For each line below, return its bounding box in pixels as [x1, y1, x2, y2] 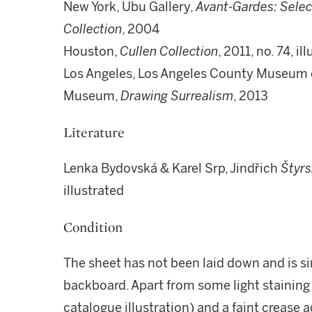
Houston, [63, 44, 120, 59]
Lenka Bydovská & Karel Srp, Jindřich [63, 161, 281, 176]
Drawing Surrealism [120, 88, 233, 104]
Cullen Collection [120, 44, 218, 59]
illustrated [63, 183, 124, 198]
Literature [63, 123, 125, 141]
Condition [63, 218, 123, 236]
